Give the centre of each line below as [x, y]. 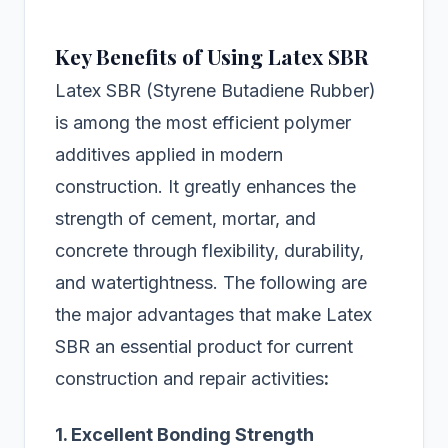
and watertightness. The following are [211, 283]
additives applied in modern [169, 155]
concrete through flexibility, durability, [209, 251]
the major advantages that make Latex [213, 315]
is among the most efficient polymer [203, 123]
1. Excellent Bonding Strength [184, 435]
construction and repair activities [189, 379]
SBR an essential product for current [204, 347]
